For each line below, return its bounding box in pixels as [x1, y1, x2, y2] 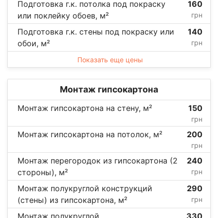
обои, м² [18, 38, 50, 48]
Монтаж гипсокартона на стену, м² [18, 103, 152, 113]
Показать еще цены [77, 55, 143, 64]
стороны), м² [18, 167, 68, 177]
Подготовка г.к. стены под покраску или [18, 26, 174, 36]
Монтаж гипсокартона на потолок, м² [18, 129, 163, 139]
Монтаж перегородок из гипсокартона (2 [18, 155, 178, 165]
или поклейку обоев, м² [18, 10, 109, 20]
